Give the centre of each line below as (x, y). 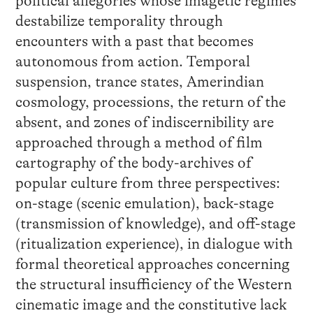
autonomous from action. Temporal (132, 61)
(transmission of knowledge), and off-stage (155, 223)
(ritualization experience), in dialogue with (154, 243)
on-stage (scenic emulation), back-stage (144, 203)
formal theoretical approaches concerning (152, 264)
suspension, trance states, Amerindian (139, 81)
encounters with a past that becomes (134, 41)
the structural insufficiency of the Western (153, 284)
